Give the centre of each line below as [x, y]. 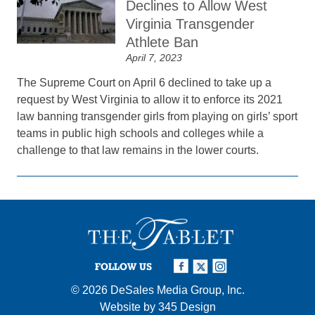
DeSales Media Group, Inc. [177, 290]
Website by [129, 307]
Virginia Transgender [191, 24]
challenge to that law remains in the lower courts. [138, 150]
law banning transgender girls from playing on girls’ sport [157, 116]
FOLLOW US [123, 266]
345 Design [187, 307]
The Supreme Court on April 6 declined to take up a [144, 83]
